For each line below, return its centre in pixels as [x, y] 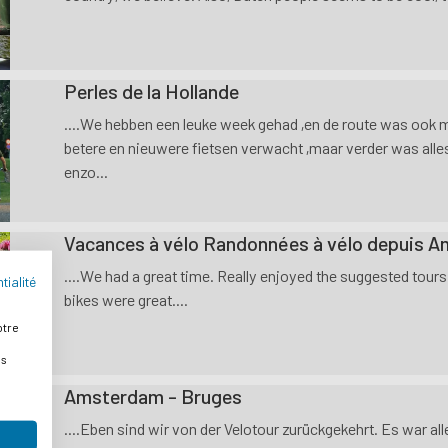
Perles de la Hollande [151, 90]
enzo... [85, 171]
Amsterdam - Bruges [152, 395]
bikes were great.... [125, 300]
